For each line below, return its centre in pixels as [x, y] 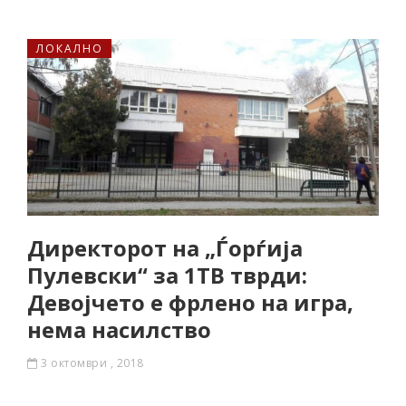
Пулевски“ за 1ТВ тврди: [167, 275]
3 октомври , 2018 [92, 363]
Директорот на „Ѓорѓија [165, 248]
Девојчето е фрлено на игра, [190, 302]
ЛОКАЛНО [70, 48]
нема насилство [119, 329]
